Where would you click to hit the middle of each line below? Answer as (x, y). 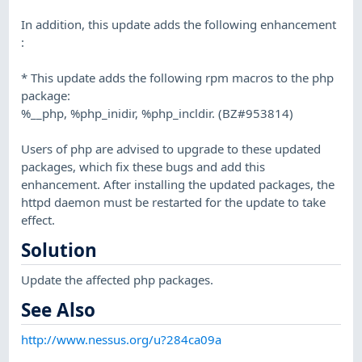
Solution (59, 250)
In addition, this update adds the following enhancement (179, 24)
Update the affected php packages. (118, 279)
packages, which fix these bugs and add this (143, 166)
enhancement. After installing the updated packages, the (178, 184)
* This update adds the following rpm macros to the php (178, 77)
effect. (38, 219)
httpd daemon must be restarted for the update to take (174, 202)
